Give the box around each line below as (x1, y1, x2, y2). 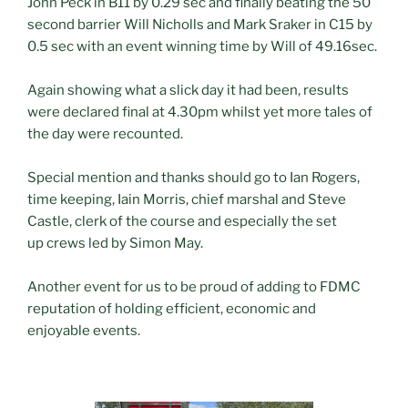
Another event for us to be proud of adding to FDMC (27, 279, 361, 296)
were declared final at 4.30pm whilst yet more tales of (27, 104, 372, 121)
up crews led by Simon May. (27, 235, 203, 252)
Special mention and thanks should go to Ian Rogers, (27, 169, 360, 187)
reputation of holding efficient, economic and (27, 301, 316, 318)
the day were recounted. (27, 126, 183, 143)
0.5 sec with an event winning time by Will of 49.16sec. (27, 38, 377, 56)
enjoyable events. (27, 322, 140, 340)
